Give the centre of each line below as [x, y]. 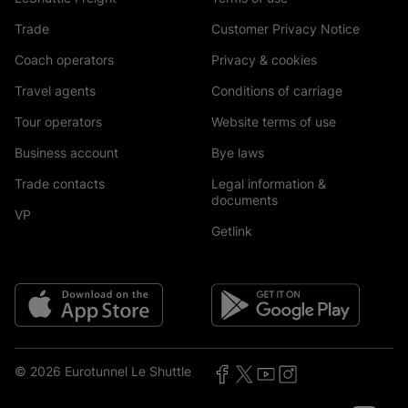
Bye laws [238, 153]
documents [245, 200]
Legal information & [269, 184]
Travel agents [55, 91]
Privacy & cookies [264, 60]
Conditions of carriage [277, 91]
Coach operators [64, 60]
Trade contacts [60, 184]
